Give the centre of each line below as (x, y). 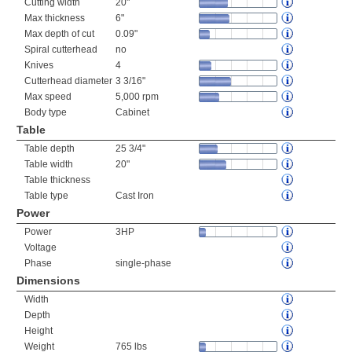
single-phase (143, 263)
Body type (46, 112)
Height (38, 331)
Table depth (49, 148)
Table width (49, 164)
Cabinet (132, 112)
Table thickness (57, 180)
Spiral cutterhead (61, 49)
